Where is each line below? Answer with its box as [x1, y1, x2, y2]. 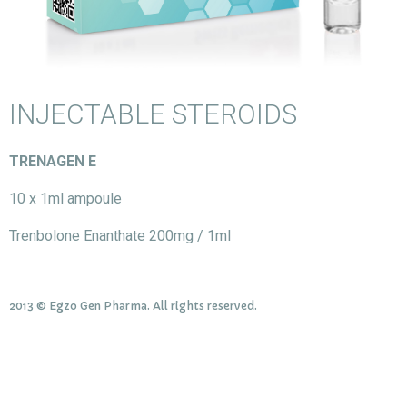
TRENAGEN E [9, 152, 96, 170]
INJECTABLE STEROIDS [9, 97, 297, 130]
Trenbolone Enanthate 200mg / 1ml [9, 227, 231, 245]
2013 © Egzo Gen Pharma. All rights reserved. [9, 298, 257, 313]
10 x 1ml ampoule [9, 190, 122, 208]
